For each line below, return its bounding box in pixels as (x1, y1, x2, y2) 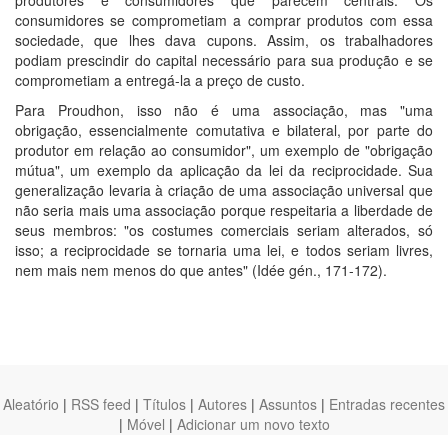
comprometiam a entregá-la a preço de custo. (15, 69, 305, 90)
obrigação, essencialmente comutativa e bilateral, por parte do (15, 119, 433, 140)
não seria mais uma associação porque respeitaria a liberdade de (15, 199, 433, 220)
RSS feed (71, 394, 131, 414)
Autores (198, 394, 247, 414)
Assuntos (259, 394, 317, 414)
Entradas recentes (329, 394, 445, 414)
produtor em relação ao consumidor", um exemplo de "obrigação (15, 139, 433, 160)
